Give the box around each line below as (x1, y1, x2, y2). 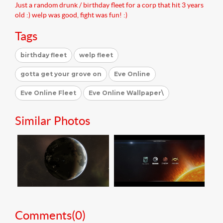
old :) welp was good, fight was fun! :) (15, 10, 127, 19)
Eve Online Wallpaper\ (89, 89, 164, 97)
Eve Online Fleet (20, 89, 76, 97)
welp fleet (79, 51, 113, 59)
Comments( (15, 208, 75, 222)
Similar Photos (15, 113, 90, 127)
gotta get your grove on (20, 70, 102, 78)
